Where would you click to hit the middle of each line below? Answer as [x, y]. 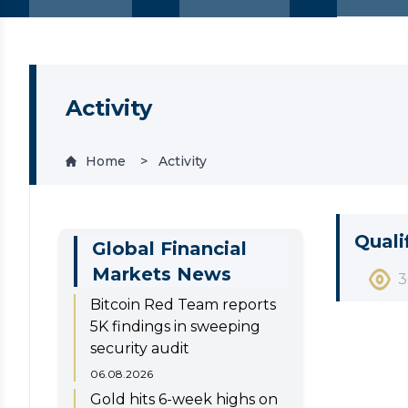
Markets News [162, 274]
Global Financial [169, 248]
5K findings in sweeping [175, 326]
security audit [140, 348]
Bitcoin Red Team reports [183, 304]
